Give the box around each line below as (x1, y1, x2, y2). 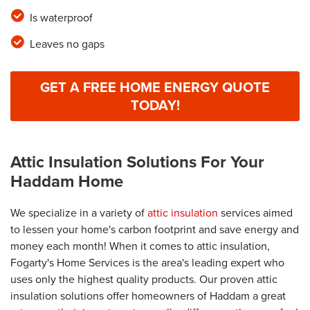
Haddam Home (10, 169, 123, 194)
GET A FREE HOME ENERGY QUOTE (40, 77, 270, 98)
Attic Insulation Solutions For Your (10, 149, 264, 175)
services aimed (218, 205, 293, 221)
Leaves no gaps (29, 36, 104, 53)
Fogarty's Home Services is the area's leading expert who (10, 255, 284, 271)
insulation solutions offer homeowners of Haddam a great (10, 288, 286, 304)
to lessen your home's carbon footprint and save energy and (10, 221, 299, 238)
